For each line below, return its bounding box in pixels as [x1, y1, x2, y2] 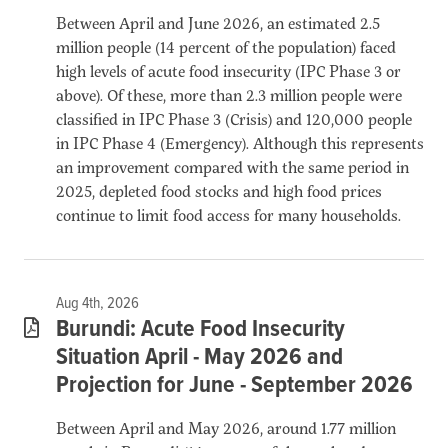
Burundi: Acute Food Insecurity [56, 313, 345, 345]
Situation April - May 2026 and [56, 341, 343, 373]
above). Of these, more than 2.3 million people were [56, 82, 402, 106]
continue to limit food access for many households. [56, 202, 401, 226]
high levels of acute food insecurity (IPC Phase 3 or [56, 58, 401, 82]
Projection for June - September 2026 [56, 369, 413, 401]
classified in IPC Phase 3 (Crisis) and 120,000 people [56, 106, 412, 130]
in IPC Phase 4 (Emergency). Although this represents [56, 130, 424, 154]
